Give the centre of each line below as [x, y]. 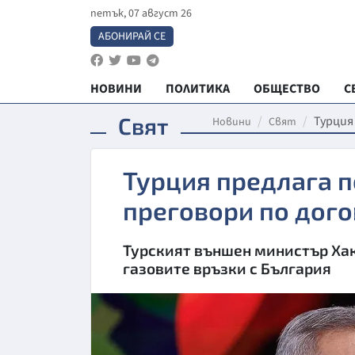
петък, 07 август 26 [141, 13]
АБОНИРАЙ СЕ [132, 36]
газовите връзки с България [227, 268]
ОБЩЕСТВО [287, 89]
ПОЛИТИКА [198, 89]
